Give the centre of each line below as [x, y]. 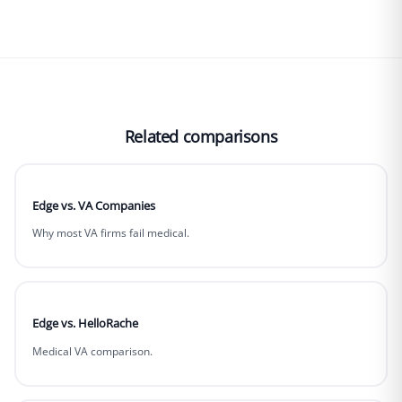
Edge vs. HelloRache [85, 323]
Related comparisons [201, 136]
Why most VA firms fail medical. [110, 233]
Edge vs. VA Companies [93, 205]
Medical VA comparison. [92, 351]
